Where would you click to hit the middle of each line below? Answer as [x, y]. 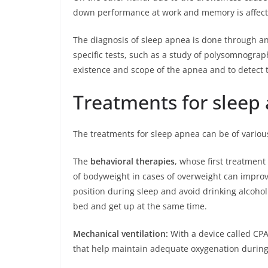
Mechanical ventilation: [121, 233]
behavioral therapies [133, 161]
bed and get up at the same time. [140, 206]
